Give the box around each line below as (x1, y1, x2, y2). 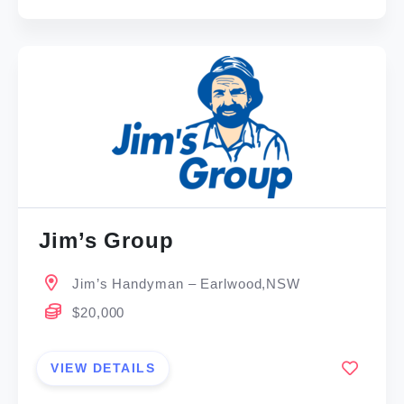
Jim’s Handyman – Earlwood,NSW (72, 276, 301, 292)
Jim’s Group (39, 228, 174, 253)
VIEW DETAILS (50, 360, 156, 375)
